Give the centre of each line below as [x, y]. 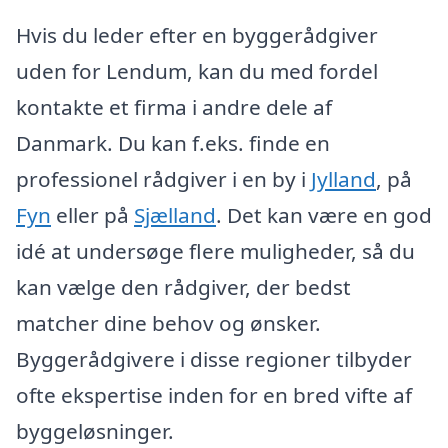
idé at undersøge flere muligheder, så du [215, 251]
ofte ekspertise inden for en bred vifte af [214, 395]
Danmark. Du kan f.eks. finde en [173, 143]
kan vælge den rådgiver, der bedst [183, 287]
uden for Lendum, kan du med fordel [197, 71]
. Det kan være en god [324, 215]
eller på [92, 215]
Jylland [343, 179]
